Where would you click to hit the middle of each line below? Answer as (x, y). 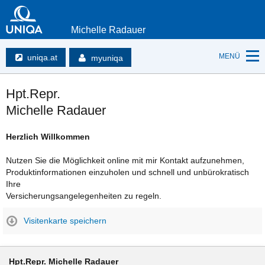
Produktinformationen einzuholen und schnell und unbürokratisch (127, 172)
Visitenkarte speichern (65, 221)
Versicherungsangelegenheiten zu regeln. (84, 196)
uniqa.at (42, 57)
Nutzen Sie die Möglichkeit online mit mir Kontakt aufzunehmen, (125, 160)
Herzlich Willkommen (48, 137)
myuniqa (107, 58)
